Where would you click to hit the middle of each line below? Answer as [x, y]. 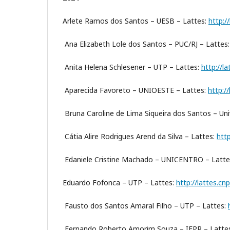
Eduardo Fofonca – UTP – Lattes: [119, 183]
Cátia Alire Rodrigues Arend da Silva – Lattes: [140, 137]
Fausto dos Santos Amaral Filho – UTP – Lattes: [145, 206]
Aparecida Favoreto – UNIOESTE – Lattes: [135, 90]
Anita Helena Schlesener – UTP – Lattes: [132, 67]
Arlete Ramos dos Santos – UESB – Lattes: [136, 21]
